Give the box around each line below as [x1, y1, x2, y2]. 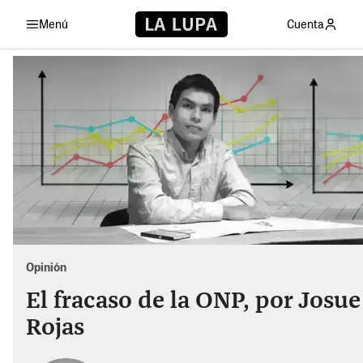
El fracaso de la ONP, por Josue [26, 288, 361, 313]
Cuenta [287, 15, 324, 32]
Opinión [26, 259, 66, 275]
